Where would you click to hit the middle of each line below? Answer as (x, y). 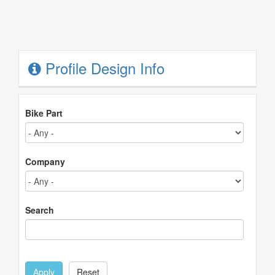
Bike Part (44, 113)
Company (45, 161)
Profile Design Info (103, 68)
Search (40, 210)
